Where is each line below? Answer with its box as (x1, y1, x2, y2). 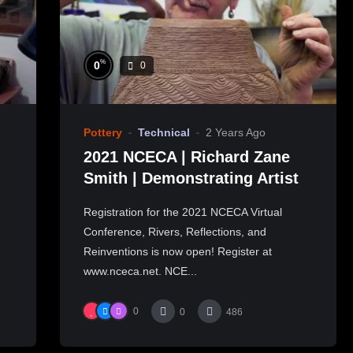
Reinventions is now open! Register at (83, 244, 272, 258)
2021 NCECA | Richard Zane (83, 147, 290, 165)
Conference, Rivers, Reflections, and (83, 225, 266, 238)
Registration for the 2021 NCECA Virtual (83, 205, 282, 218)
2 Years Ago (205, 126, 266, 139)
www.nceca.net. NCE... (83, 264, 197, 277)
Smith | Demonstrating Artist (83, 169, 299, 187)
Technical (137, 126, 190, 139)
